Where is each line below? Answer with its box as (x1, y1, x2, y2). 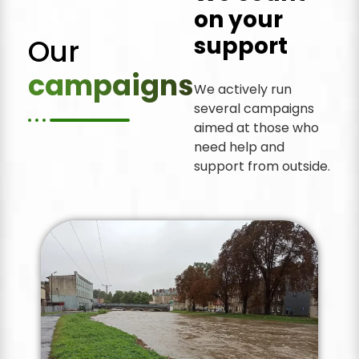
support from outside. (194, 156, 330, 175)
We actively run (194, 79, 292, 99)
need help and (194, 137, 284, 156)
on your (194, 3, 283, 35)
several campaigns (194, 99, 314, 118)
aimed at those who (194, 118, 319, 137)
